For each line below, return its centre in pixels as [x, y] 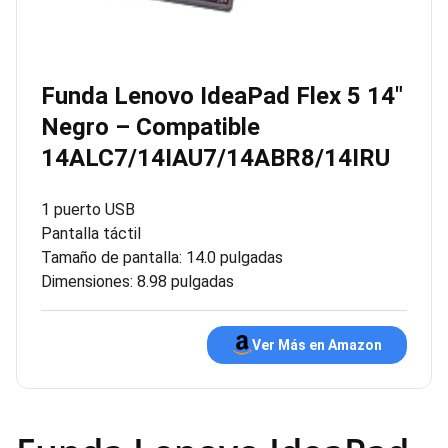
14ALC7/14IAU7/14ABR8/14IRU [215, 158]
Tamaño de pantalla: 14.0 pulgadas [162, 257]
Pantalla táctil [91, 233]
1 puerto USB [88, 209]
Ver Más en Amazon [317, 345]
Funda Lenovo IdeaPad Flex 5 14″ [222, 96]
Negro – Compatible [150, 127]
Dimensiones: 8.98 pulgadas [137, 281]
